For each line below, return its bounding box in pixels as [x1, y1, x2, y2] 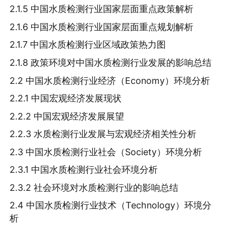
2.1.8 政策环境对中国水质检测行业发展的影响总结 [10, 57, 212, 68]
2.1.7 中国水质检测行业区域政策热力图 [10, 39, 166, 50]
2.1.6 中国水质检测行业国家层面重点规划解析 [10, 21, 194, 32]
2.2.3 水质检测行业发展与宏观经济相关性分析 [10, 129, 197, 140]
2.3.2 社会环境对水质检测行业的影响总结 [10, 182, 179, 193]
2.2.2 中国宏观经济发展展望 [10, 110, 125, 122]
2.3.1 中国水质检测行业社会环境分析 [10, 164, 158, 175]
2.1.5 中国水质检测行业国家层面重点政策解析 [10, 4, 194, 15]
